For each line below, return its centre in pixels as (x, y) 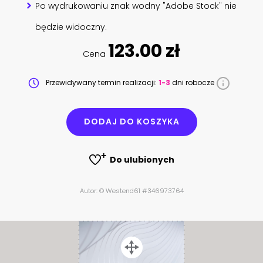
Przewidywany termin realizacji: (101, 82)
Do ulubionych (142, 159)
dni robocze (193, 82)
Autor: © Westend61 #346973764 (131, 191)
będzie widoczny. (71, 27)
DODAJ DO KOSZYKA (131, 122)
